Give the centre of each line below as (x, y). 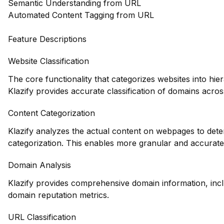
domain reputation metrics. (58, 195)
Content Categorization (51, 113)
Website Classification (48, 61)
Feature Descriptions (47, 39)
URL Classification (42, 217)
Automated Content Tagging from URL (81, 15)
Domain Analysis (39, 165)
